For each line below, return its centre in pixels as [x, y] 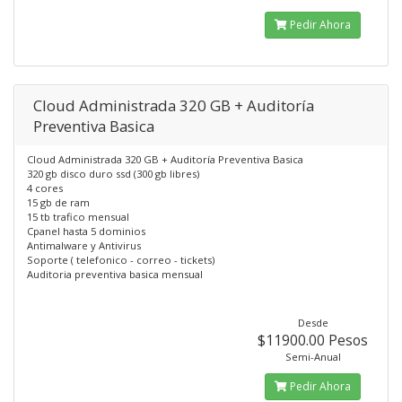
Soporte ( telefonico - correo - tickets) [121, 260]
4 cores [45, 188]
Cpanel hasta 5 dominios [86, 231]
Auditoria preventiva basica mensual [115, 274]
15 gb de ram [58, 202]
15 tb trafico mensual [78, 217]
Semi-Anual [313, 357]
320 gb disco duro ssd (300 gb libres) [113, 174]
